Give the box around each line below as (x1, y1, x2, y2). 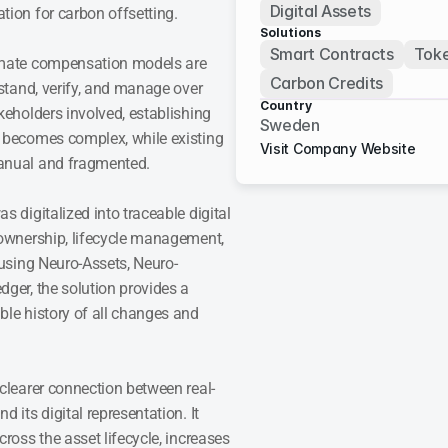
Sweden (259, 115, 320, 135)
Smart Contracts (269, 44, 394, 64)
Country (259, 98, 312, 113)
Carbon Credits (269, 73, 384, 93)
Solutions (259, 25, 321, 40)
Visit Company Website (259, 140, 416, 157)
